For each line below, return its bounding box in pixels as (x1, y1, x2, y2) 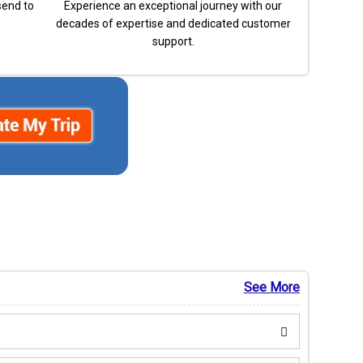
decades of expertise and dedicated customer (55, 17, 291, 31)
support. (152, 35, 194, 49)
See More (243, 280, 300, 296)
